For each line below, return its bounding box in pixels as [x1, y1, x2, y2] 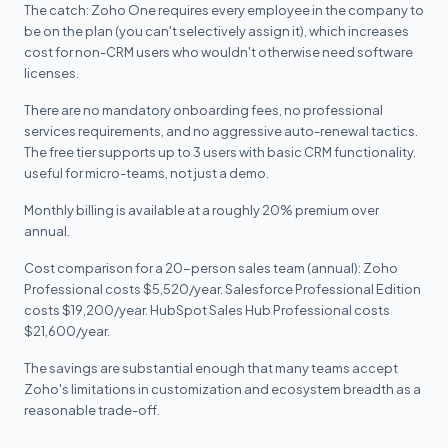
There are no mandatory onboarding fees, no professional [24, 102, 383, 118]
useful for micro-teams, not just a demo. [24, 165, 269, 181]
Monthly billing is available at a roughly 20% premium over [24, 202, 379, 218]
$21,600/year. [24, 323, 110, 339]
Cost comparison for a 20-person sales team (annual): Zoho [24, 260, 398, 276]
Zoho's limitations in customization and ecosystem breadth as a [24, 381, 421, 397]
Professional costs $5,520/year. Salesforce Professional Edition [24, 281, 421, 297]
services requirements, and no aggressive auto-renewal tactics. [24, 123, 418, 139]
